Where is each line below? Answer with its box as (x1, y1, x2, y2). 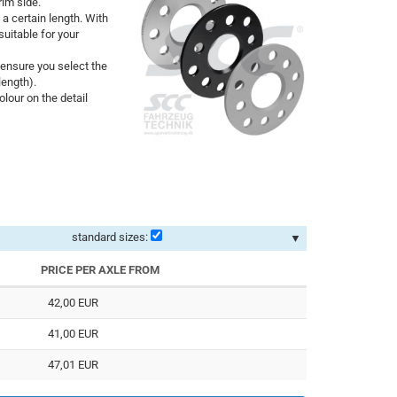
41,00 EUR (48, 327, 99, 341)
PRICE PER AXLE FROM (40, 263, 160, 277)
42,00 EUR (48, 296, 99, 310)
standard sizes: (71, 230, 148, 245)
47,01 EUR (48, 358, 99, 372)
